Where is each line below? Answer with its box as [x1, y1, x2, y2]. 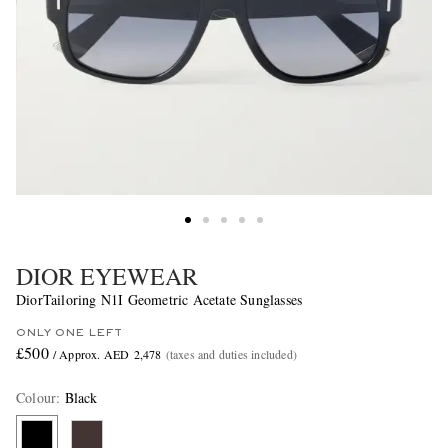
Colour [16, 388, 57, 408]
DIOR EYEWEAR [16, 260, 198, 293]
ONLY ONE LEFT [16, 328, 122, 339]
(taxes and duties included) [165, 346, 298, 363]
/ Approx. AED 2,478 [52, 346, 162, 363]
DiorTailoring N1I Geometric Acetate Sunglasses [16, 290, 303, 310]
